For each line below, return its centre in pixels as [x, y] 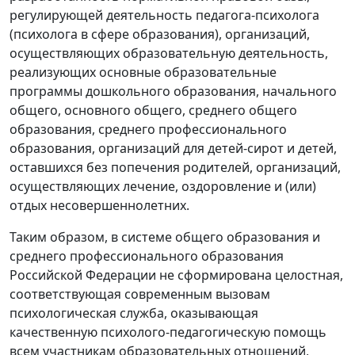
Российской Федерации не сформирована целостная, [176, 275]
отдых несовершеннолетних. [99, 206]
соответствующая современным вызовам [140, 294]
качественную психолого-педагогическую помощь [168, 332]
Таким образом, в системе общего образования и [165, 237]
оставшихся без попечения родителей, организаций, [175, 168]
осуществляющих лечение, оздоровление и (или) [163, 187]
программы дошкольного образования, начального [173, 92]
